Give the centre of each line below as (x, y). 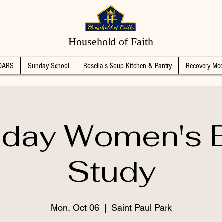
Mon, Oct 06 (75, 207)
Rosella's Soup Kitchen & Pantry (127, 66)
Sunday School (48, 66)
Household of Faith (111, 41)
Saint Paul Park (141, 207)
